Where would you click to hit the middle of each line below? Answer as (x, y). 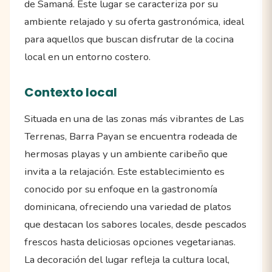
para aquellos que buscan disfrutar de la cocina (129, 39)
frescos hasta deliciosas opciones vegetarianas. (130, 242)
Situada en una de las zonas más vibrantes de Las (134, 119)
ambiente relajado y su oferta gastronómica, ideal (134, 22)
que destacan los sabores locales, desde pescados (135, 225)
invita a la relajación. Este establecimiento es (124, 172)
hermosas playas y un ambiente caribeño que (126, 154)
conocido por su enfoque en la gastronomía (121, 189)
